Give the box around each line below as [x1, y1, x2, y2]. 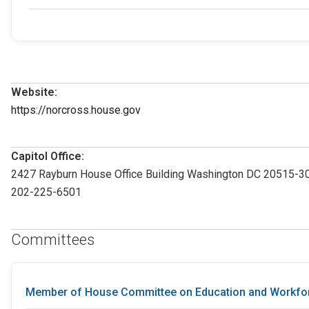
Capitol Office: [11, 150, 84, 163]
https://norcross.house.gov [11, 103, 141, 117]
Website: [11, 86, 57, 99]
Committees [11, 231, 94, 249]
